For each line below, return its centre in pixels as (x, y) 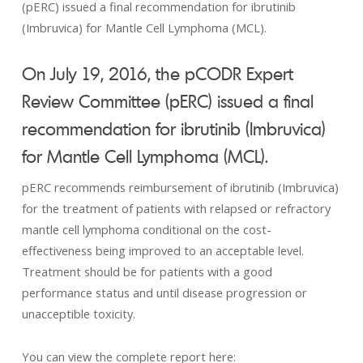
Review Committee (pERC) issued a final (167, 101)
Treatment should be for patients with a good (147, 271)
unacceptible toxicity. (78, 314)
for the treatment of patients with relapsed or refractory (176, 208)
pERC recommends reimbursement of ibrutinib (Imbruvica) (180, 187)
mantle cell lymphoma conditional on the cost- (146, 229)
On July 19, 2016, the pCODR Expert (157, 73)
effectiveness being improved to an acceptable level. (162, 250)
